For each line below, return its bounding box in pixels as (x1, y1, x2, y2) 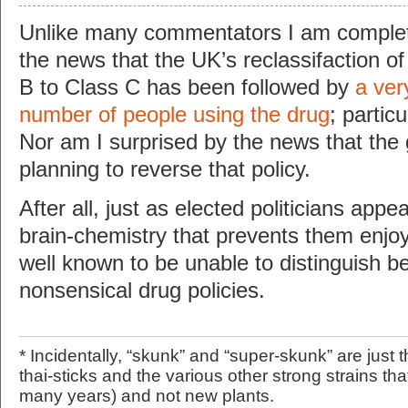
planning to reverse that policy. (19, 157, 311, 181)
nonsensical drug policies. (19, 279, 265, 303)
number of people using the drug (19, 102, 330, 127)
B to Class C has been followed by (19, 75, 355, 99)
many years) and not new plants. (19, 386, 274, 406)
